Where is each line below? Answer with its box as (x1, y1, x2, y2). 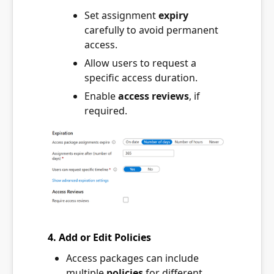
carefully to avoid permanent (84, 23, 218, 37)
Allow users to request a (84, 56, 196, 70)
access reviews (118, 89, 189, 103)
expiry (158, 9, 188, 23)
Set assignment (84, 9, 158, 23)
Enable (84, 89, 118, 103)
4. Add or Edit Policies (48, 230, 151, 244)
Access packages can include (66, 251, 199, 265)
